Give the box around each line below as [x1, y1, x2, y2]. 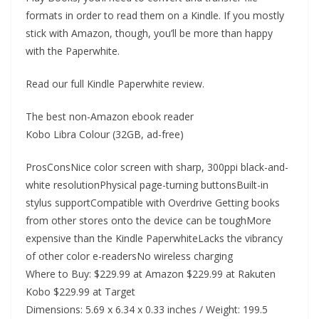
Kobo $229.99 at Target [26, 285, 135, 298]
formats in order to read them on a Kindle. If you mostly [26, 9, 284, 22]
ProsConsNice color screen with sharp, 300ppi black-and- [26, 160, 288, 174]
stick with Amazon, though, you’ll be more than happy [26, 26, 273, 40]
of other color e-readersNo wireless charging [26, 249, 233, 263]
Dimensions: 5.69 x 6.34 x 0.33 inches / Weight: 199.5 [26, 303, 268, 316]
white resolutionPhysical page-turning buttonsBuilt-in [26, 178, 268, 192]
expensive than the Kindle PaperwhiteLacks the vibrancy [26, 231, 283, 245]
